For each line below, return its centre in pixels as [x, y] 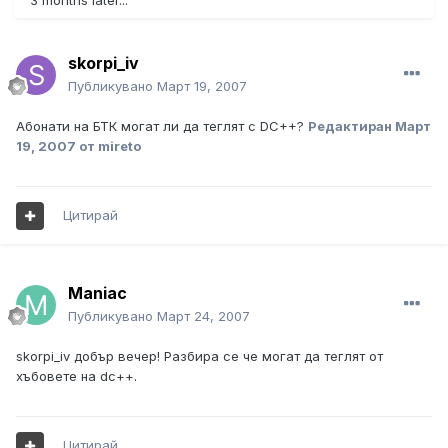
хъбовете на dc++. [76, 376]
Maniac [97, 293]
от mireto [108, 146]
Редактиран [351, 126]
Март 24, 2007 [203, 316]
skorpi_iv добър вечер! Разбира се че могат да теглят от [199, 356]
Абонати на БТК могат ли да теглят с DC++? [162, 126]
